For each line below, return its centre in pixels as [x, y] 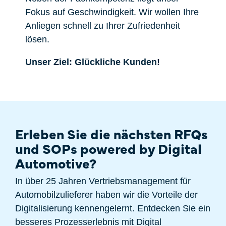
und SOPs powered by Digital [108, 148]
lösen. [37, 39]
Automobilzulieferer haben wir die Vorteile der [106, 195]
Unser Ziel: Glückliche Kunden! [93, 62]
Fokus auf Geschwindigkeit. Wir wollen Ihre [112, 12]
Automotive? [56, 163]
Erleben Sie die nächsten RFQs [111, 133]
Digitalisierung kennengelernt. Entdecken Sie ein [113, 208]
